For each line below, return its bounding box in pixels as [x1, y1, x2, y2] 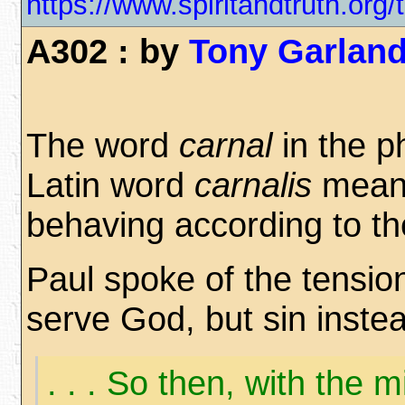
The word [26, 126, 179, 165]
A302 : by [26, 32, 189, 71]
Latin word [26, 165, 194, 204]
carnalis [194, 165, 312, 204]
